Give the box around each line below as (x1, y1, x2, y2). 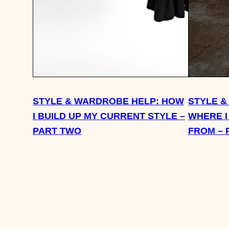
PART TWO (33, 125, 81, 136)
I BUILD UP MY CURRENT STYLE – (33, 110, 185, 121)
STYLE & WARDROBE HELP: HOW (33, 95, 184, 106)
